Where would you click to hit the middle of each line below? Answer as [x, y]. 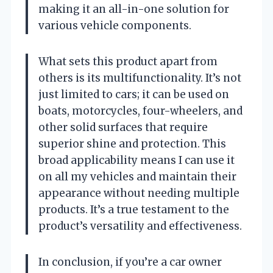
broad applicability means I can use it [136, 160]
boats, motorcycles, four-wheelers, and [140, 111]
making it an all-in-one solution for [134, 9]
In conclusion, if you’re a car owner [130, 262]
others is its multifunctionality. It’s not [140, 78]
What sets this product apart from [128, 61]
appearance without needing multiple [139, 193]
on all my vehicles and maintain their [137, 176]
